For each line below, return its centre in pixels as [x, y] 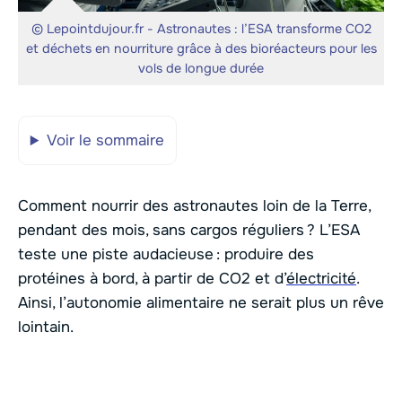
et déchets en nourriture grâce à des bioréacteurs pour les [201, 49]
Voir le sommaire [105, 141]
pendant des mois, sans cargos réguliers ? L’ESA [189, 230]
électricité [321, 278]
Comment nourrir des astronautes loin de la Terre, [194, 205]
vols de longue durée [201, 69]
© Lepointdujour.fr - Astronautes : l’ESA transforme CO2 [201, 29]
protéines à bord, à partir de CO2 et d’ [152, 278]
